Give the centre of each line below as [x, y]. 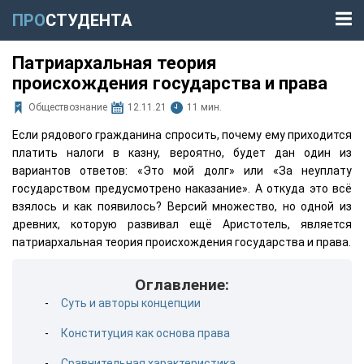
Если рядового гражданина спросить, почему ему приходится [182, 135]
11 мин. [204, 107]
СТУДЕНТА [89, 20]
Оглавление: [182, 285]
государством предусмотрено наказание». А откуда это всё [182, 188]
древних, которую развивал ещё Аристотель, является [182, 224]
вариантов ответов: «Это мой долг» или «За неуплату [182, 171]
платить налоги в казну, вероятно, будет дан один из [182, 153]
